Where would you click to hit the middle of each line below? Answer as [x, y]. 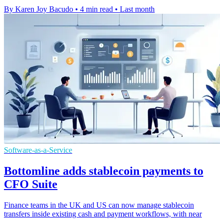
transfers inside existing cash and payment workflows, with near [103, 214]
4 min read [96, 9]
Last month [137, 9]
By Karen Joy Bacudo [39, 9]
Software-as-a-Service [38, 150]
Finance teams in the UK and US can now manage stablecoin [99, 205]
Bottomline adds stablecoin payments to [104, 171]
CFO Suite [31, 184]
